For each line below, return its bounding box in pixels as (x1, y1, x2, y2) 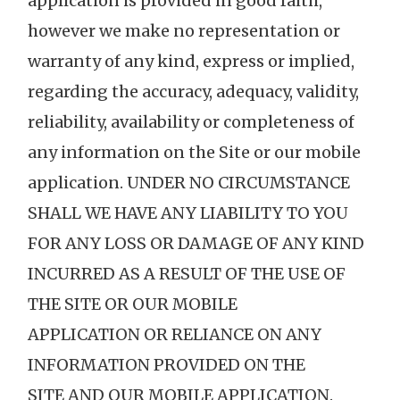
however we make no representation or (28, 21, 340, 42)
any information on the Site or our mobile (28, 142, 361, 163)
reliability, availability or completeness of (28, 112, 354, 133)
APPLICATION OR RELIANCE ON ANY (28, 324, 321, 346)
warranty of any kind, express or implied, (28, 51, 354, 72)
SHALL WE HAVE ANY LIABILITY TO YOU (28, 203, 348, 224)
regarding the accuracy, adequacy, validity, (28, 81, 359, 103)
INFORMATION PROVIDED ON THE (28, 354, 305, 376)
